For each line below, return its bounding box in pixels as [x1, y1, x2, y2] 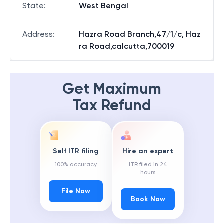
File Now [61, 187, 90, 196]
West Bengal [79, 1, 128, 10]
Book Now [130, 195, 165, 204]
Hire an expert [122, 147, 173, 156]
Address [22, 29, 53, 39]
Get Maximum [62, 80, 161, 98]
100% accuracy [55, 161, 97, 168]
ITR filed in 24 [128, 161, 167, 168]
